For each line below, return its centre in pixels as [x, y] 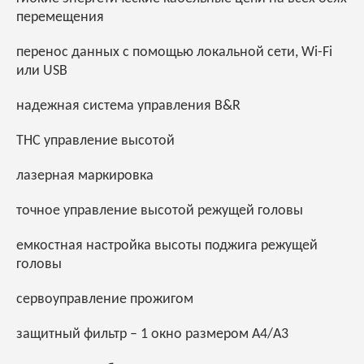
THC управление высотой [95, 141]
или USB [42, 71]
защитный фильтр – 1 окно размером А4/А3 [152, 335]
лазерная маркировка [85, 176]
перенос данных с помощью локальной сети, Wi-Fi [174, 53]
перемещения [60, 18]
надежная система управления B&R [128, 106]
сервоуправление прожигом [105, 300]
